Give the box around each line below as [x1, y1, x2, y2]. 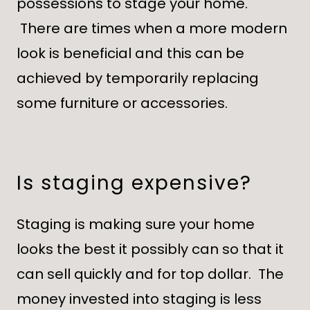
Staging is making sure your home [17, 215, 255, 234]
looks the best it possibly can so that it [17, 239, 284, 259]
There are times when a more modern [17, 19, 287, 38]
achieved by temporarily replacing [17, 69, 259, 88]
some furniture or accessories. [17, 93, 228, 113]
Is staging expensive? [17, 170, 252, 197]
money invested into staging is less [17, 289, 262, 309]
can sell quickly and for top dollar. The [17, 264, 284, 284]
